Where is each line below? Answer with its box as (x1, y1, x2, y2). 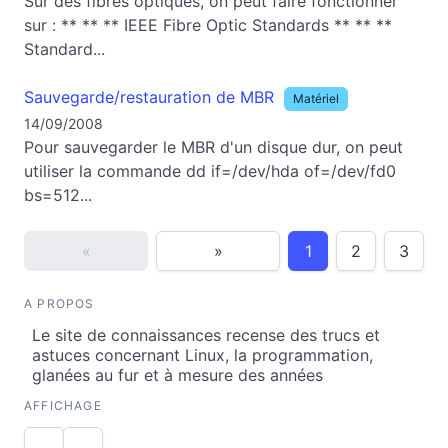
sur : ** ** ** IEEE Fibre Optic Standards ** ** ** (24, 15, 392, 35)
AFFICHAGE (24, 398, 102, 413)
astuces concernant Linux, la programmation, (32, 345, 373, 365)
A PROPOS (24, 296, 95, 311)
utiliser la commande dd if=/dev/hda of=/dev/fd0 (24, 161, 396, 181)
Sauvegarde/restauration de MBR (24, 87, 274, 107)
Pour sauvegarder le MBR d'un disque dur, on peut (24, 137, 403, 157)
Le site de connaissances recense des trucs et (32, 325, 380, 345)
